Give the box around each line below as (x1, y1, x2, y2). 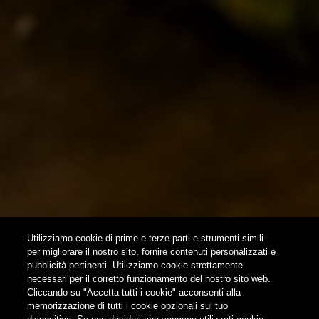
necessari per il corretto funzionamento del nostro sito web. (27, 273, 271, 284)
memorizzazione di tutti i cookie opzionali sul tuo (27, 300, 229, 311)
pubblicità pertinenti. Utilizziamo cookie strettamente (27, 260, 244, 271)
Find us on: (7, 304, 63, 316)
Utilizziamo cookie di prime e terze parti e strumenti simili (27, 233, 264, 244)
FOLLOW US (7, 268, 56, 286)
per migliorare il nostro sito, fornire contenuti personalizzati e (27, 246, 276, 257)
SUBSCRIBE (26, 212, 93, 224)
